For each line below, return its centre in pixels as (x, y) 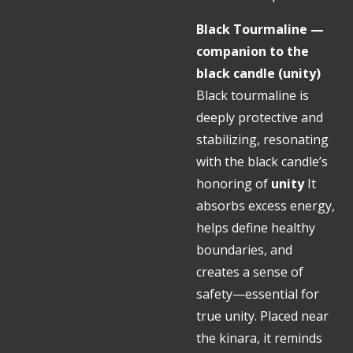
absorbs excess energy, (266, 206)
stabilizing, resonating (262, 139)
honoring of (234, 184)
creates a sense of (250, 272)
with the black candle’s (262, 162)
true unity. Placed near (262, 316)
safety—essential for (258, 294)
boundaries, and (244, 250)
